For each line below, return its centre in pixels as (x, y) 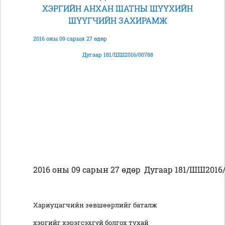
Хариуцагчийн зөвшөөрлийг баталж (95, 205)
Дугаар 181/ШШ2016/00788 (118, 55)
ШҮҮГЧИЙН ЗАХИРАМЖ (118, 21)
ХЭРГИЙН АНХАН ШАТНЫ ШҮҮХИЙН (118, 9)
